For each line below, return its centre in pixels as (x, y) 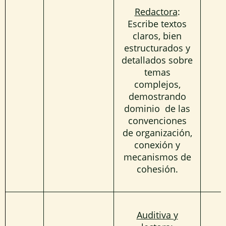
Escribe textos (157, 23)
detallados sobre (157, 60)
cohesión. (157, 169)
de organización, (157, 132)
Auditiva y (157, 215)
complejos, (157, 84)
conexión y (157, 145)
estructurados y (157, 48)
